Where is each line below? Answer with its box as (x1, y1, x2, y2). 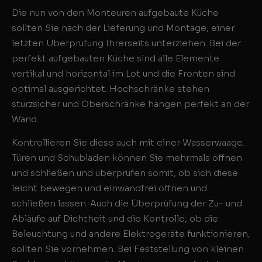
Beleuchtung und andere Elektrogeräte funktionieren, (12, 228, 250, 240)
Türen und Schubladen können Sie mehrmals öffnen (12, 152, 242, 164)
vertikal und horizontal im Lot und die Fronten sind (12, 67, 235, 79)
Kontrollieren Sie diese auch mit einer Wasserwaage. (12, 137, 244, 149)
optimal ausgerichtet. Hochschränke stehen (12, 82, 209, 94)
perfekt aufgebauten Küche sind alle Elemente (12, 52, 219, 64)
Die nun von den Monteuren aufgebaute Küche (12, 6, 219, 18)
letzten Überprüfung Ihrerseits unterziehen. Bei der (12, 37, 241, 49)
